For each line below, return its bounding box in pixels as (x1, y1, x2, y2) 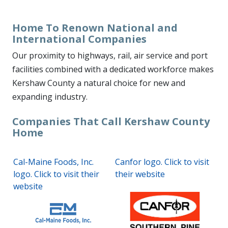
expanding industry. (12, 91, 94, 102)
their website (115, 168, 165, 180)
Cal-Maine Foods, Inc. (13, 156, 94, 167)
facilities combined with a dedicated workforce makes (12, 64, 214, 75)
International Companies (12, 32, 147, 46)
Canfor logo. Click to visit (115, 156, 209, 167)
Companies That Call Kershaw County (12, 115, 210, 128)
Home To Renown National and (12, 21, 178, 35)
